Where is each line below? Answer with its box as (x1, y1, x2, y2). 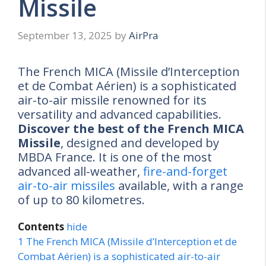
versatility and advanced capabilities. (18, 106, 221, 123)
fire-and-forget (143, 163, 227, 180)
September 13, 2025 (18, 28, 112, 43)
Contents (18, 220, 64, 234)
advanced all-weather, (18, 163, 143, 180)
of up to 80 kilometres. (18, 192, 145, 208)
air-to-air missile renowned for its (18, 92, 207, 109)
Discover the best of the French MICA (18, 121, 244, 137)
